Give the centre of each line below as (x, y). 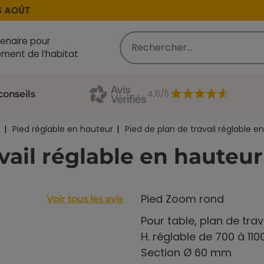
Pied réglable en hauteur (63, 129)
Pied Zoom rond (182, 199)
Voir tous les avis (85, 199)
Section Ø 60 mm (186, 252)
